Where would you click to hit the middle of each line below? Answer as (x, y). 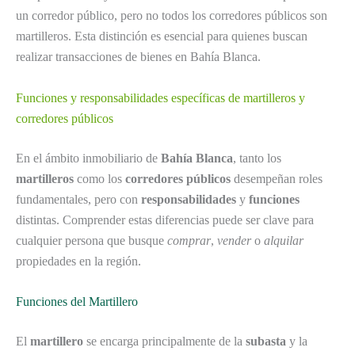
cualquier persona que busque (92, 240)
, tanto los (257, 158)
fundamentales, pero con (78, 199)
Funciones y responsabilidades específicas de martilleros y (160, 97)
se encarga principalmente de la (164, 342)
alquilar (284, 240)
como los (99, 178)
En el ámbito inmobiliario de (88, 158)
